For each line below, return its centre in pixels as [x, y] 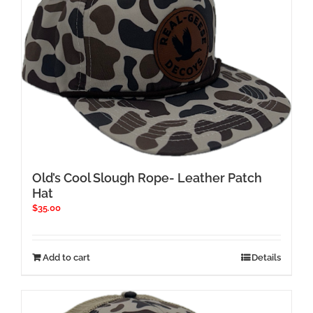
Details [266, 258]
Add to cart [66, 258]
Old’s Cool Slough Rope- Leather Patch [147, 178]
